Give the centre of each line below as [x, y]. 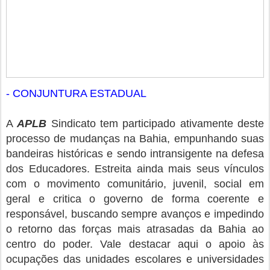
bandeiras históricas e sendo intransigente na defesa [135, 154]
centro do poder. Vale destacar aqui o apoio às [135, 244]
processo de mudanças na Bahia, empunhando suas [135, 139]
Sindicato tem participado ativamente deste [155, 124]
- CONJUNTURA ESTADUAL [76, 94]
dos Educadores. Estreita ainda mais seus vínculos [135, 169]
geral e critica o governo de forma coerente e [135, 199]
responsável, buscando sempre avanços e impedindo [135, 214]
